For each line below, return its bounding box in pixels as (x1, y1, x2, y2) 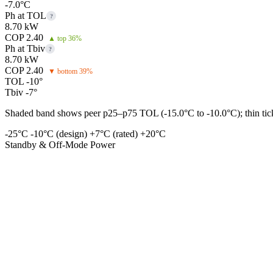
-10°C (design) (30, 129, 87, 140)
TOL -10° (5, 76, 43, 87)
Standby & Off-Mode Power (5, 140, 115, 151)
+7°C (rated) (90, 129, 138, 140)
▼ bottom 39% (48, 67, 93, 76)
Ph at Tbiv (5, 43, 45, 54)
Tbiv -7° (5, 87, 37, 98)
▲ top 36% (48, 34, 82, 43)
